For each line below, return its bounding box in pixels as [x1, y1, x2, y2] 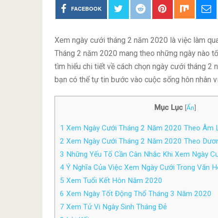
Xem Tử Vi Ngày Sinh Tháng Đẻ [64, 202, 167, 212]
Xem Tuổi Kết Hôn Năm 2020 [64, 176, 163, 185]
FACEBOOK [71, 5, 102, 12]
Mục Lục [154, 103, 183, 112]
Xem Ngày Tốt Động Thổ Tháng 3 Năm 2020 [64, 189, 212, 199]
